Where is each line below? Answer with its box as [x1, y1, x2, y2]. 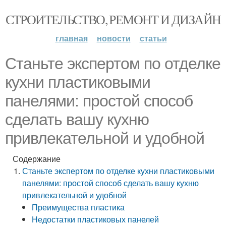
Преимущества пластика [32, 201, 125, 213]
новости [96, 32, 131, 44]
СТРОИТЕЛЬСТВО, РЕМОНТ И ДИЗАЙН [5, 11, 221, 28]
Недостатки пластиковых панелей [32, 213, 159, 225]
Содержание [13, 153, 61, 164]
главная [55, 32, 88, 44]
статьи [139, 32, 167, 44]
